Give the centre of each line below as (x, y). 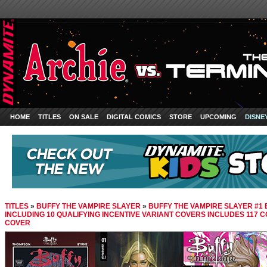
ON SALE (84, 117)
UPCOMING (218, 117)
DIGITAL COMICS (134, 117)
